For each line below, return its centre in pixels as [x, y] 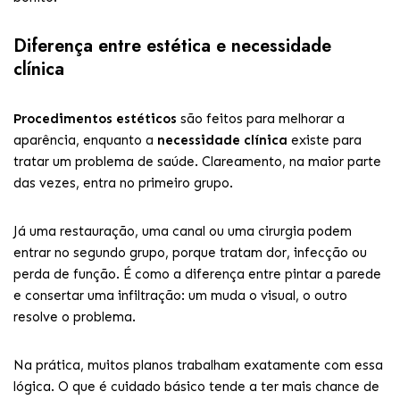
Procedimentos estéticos [95, 119]
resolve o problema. [75, 317]
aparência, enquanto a [85, 140]
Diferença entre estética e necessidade [172, 46]
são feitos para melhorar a [261, 119]
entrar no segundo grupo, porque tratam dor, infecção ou [190, 253]
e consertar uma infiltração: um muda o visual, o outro [180, 296]
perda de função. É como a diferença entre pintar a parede [197, 274]
